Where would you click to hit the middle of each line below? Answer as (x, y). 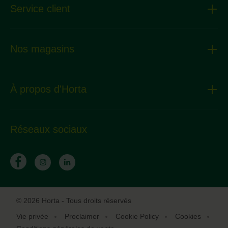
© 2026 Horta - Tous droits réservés (74, 201)
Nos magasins (42, 49)
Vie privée (32, 216)
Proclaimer (82, 216)
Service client (40, 9)
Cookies (188, 216)
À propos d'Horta (48, 89)
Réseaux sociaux (49, 130)
